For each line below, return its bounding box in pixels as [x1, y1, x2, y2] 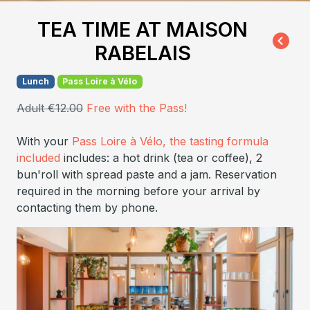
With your [17, 134, 72, 149]
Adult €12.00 [17, 101, 83, 116]
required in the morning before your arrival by [17, 184, 260, 199]
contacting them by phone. [17, 201, 158, 215]
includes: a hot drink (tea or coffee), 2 [64, 151, 262, 165]
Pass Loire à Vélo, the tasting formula [72, 134, 268, 149]
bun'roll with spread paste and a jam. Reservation [17, 167, 277, 182]
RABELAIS [94, 41, 191, 65]
